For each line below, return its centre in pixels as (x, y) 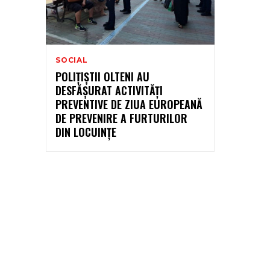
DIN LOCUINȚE (86, 132)
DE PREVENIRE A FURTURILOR (121, 118)
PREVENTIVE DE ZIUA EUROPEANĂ (129, 104)
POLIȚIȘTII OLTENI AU (102, 76)
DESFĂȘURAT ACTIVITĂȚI (109, 90)
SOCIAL (72, 60)
